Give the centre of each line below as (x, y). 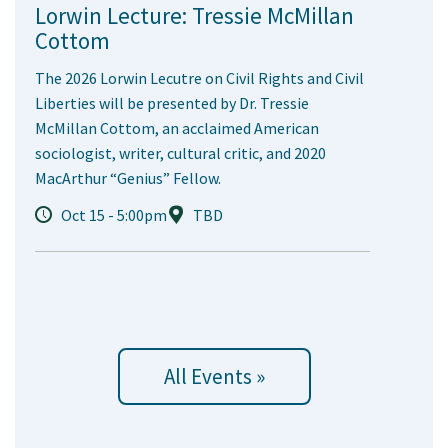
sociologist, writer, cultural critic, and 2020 (180, 153)
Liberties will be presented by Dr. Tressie (172, 103)
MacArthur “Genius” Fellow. (128, 178)
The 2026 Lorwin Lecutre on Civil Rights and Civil (199, 78)
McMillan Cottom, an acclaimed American (177, 128)
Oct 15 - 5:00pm (114, 215)
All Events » (214, 377)
